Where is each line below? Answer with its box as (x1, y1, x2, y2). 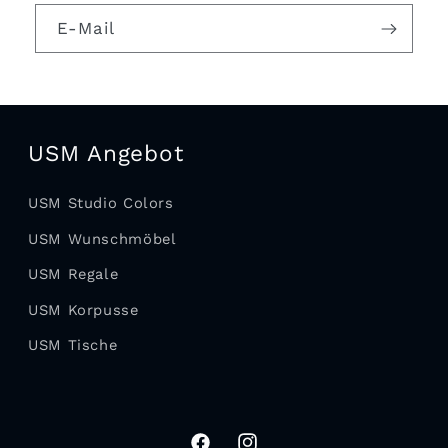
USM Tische (28, 336, 118, 355)
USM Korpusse (28, 300, 139, 319)
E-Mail (57, 17, 116, 38)
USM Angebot (28, 140, 184, 167)
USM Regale (28, 265, 119, 284)
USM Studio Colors (28, 194, 174, 213)
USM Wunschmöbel (28, 229, 177, 248)
